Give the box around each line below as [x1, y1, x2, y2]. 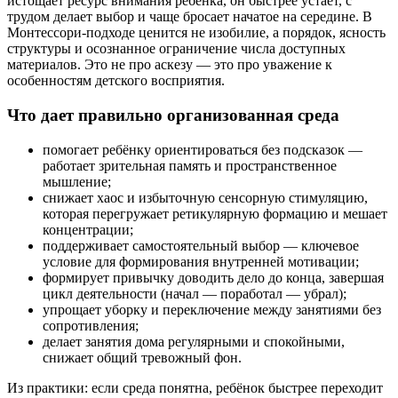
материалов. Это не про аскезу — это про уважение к [7, 57, 332, 73]
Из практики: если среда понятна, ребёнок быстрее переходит [7, 379, 383, 395]
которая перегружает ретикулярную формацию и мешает [43, 205, 387, 221]
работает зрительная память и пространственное [43, 157, 337, 173]
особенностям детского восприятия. [7, 73, 225, 89]
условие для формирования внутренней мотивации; [43, 253, 359, 269]
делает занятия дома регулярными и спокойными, [43, 333, 345, 349]
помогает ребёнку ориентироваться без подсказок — [43, 141, 362, 157]
